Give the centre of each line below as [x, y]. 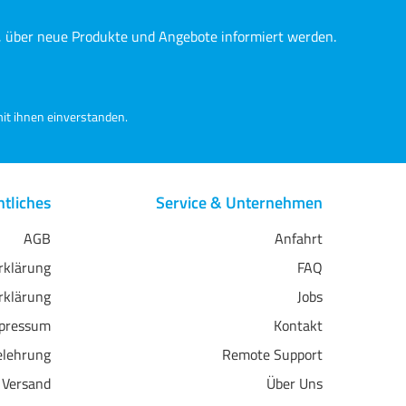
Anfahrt [299, 239]
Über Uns [295, 384]
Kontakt [298, 326]
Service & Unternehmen [239, 203]
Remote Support [272, 355]
